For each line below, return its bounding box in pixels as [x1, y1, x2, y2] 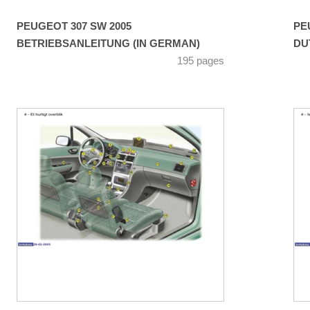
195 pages [177, 55, 224, 67]
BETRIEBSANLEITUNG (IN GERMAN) [17, 38, 200, 50]
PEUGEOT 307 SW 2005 [17, 21, 131, 33]
